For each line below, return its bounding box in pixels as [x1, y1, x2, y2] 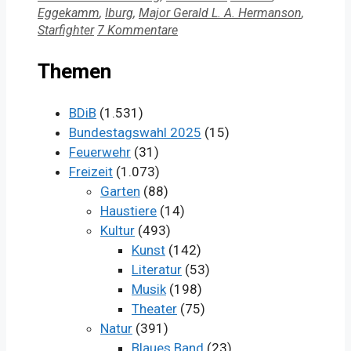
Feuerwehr [69, 144, 131, 161]
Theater [132, 301, 177, 317]
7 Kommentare [97, 23, 178, 38]
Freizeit [69, 164, 113, 180]
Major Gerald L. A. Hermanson [139, 5, 302, 21]
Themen [38, 59, 111, 83]
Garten [100, 183, 140, 200]
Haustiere [100, 203, 157, 219]
